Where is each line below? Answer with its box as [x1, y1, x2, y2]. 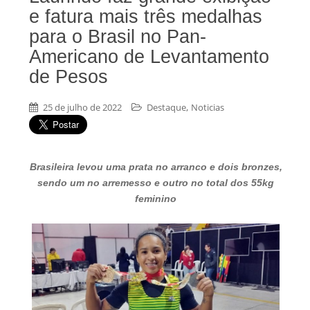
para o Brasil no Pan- [29, 26, 206, 48]
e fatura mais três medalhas [29, 6, 262, 28]
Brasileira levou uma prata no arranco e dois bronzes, [29, 161, 282, 173]
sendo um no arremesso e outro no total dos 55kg [37, 177, 274, 189]
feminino [135, 193, 176, 205]
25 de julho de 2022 [43, 101, 122, 114]
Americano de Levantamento [29, 46, 269, 68]
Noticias [191, 101, 224, 114]
